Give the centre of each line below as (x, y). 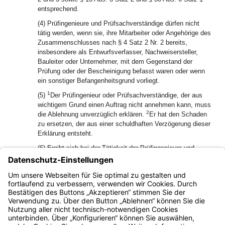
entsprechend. (58, 9)
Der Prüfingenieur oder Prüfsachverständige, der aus (126, 95)
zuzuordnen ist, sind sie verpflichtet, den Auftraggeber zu (121, 177)
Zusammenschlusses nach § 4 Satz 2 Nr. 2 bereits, (113, 42)
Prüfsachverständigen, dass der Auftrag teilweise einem (119, 157)
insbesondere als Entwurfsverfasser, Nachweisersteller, (118, 52)
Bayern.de (37, 216)
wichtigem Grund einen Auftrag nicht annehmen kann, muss (124, 105)
